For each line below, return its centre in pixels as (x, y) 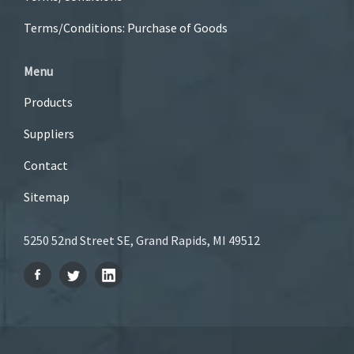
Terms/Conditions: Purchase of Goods (126, 27)
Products (48, 102)
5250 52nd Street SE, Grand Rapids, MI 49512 (142, 240)
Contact (46, 165)
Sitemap (47, 196)
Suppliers (49, 133)
